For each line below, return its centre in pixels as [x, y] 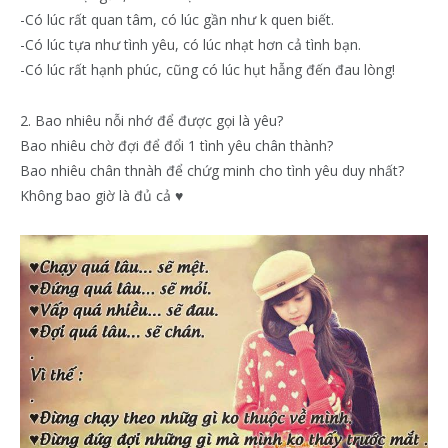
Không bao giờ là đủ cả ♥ [101, 196]
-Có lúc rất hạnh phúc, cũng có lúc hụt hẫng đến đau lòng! [207, 70]
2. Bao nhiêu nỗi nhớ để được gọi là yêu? [151, 121]
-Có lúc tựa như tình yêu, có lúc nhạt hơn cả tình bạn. [190, 45]
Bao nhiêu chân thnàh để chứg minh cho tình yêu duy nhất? [212, 171]
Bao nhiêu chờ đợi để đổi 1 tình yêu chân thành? [176, 146]
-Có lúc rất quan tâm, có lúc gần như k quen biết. [177, 20]
